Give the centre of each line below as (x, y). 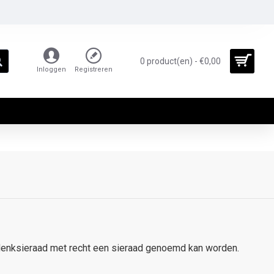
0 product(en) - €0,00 (180, 61)
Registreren (94, 69)
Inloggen (51, 69)
